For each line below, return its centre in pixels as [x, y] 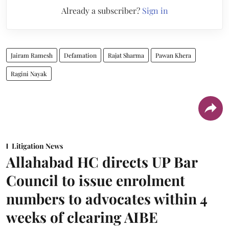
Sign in [155, 10]
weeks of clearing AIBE [82, 217]
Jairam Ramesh [32, 55]
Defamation [80, 55]
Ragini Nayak [29, 73]
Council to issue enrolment [96, 180]
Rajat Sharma [126, 55]
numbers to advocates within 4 [107, 198]
